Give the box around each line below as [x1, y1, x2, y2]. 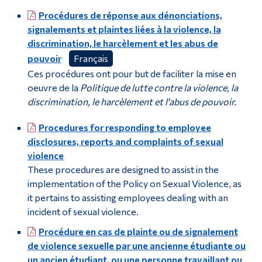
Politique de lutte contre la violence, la [80, 82, 238, 94]
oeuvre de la [27, 82, 80, 94]
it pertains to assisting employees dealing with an [27, 192, 228, 204]
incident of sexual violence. [27, 206, 139, 218]
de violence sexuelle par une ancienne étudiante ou [27, 240, 246, 251]
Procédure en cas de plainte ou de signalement [38, 226, 238, 237]
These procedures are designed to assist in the [27, 164, 219, 175]
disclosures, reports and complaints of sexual [27, 136, 223, 147]
